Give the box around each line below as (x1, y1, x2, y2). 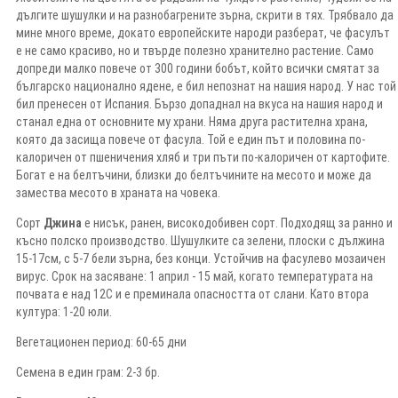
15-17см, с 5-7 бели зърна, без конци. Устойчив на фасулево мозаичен (16, 251, 386, 266)
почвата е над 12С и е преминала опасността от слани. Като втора (16, 286, 369, 301)
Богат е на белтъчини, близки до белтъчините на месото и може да (16, 167, 371, 182)
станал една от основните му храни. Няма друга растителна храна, (16, 114, 368, 129)
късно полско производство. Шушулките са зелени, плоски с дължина (16, 233, 385, 248)
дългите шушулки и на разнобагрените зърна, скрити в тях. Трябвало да (16, 7, 394, 22)
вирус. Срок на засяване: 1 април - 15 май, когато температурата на (16, 268, 373, 283)
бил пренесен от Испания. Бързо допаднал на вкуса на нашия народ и (16, 96, 383, 111)
